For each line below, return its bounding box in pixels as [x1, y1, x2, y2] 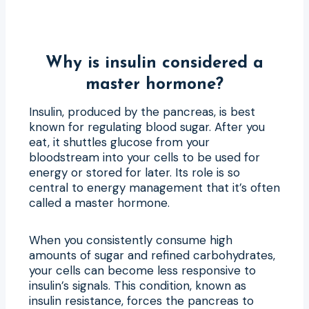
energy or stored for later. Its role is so [29, 164, 240, 180]
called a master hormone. [29, 195, 170, 210]
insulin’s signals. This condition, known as [29, 277, 246, 293]
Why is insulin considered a [46, 54, 263, 72]
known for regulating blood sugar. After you [29, 119, 265, 134]
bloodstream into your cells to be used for [29, 149, 260, 165]
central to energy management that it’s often [29, 179, 280, 195]
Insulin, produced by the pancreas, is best [29, 103, 255, 119]
